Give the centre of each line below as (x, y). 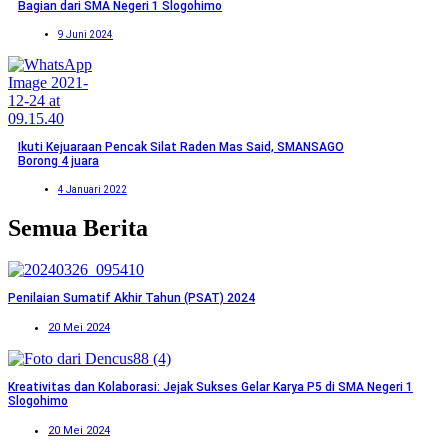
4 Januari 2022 (92, 189)
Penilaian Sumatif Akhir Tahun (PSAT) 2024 (131, 298)
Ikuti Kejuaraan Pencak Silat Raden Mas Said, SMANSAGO (181, 146)
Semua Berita (78, 227)
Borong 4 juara (58, 160)
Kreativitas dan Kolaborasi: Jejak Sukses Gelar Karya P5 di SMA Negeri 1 (210, 387)
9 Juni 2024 (85, 34)
